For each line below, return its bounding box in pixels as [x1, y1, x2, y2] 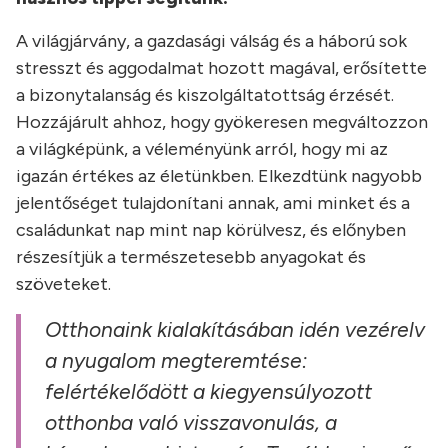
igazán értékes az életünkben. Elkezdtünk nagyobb [16, 165, 422, 187]
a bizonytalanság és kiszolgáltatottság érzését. [16, 84, 394, 106]
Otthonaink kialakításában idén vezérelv [45, 317, 425, 342]
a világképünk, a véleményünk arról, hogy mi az [16, 138, 388, 160]
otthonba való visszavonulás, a [45, 410, 337, 435]
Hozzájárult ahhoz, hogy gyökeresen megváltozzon [16, 111, 428, 133]
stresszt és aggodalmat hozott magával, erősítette [16, 57, 427, 79]
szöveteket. [16, 273, 111, 295]
